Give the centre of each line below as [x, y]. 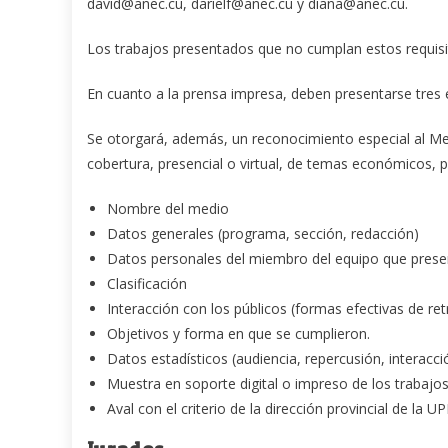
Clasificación [147, 283]
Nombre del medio [168, 208]
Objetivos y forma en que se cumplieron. [238, 333]
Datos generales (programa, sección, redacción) [263, 233]
